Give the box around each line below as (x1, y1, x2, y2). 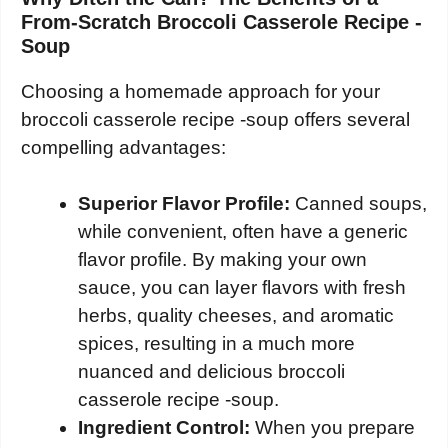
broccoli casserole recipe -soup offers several (21, 108, 410, 130)
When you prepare (250, 417, 415, 439)
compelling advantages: (21, 136, 226, 158)
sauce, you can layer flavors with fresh (78, 277, 406, 299)
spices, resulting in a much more (78, 333, 355, 355)
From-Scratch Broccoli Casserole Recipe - (21, 10, 422, 33)
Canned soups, (290, 193, 427, 215)
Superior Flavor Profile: (78, 193, 290, 215)
